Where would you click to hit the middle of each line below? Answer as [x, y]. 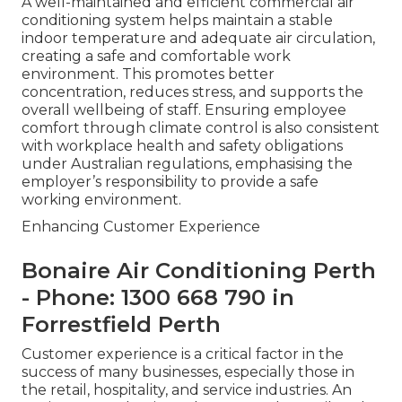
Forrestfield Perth [121, 325]
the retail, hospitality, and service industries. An [187, 390]
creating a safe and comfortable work [156, 57]
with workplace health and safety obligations [182, 146]
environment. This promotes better [148, 74]
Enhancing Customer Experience [141, 227]
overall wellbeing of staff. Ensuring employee [184, 110]
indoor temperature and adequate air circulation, [198, 39]
